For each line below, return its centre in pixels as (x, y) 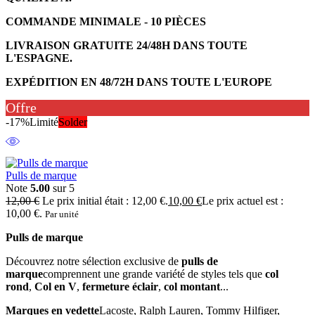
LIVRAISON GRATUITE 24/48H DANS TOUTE (127, 45)
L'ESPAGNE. (40, 58)
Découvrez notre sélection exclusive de (94, 261)
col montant (192, 286)
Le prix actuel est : (243, 200)
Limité (44, 122)
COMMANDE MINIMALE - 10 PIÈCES (106, 21)
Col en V (56, 286)
